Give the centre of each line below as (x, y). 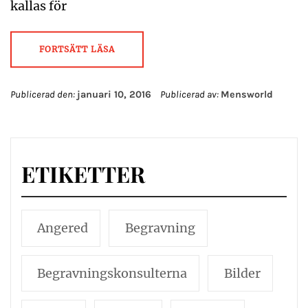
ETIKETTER (83, 174)
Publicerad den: (44, 95)
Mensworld (247, 95)
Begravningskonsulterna (112, 273)
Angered (63, 228)
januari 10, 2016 (114, 95)
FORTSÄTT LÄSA (77, 49)
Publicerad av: (189, 95)
